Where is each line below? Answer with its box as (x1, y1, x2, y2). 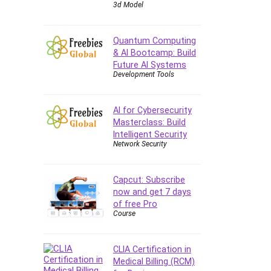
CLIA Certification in (113, 244, 191, 254)
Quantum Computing (113, 35, 196, 45)
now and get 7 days (113, 186, 191, 197)
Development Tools (113, 70, 174, 79)
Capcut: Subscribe (113, 174, 185, 184)
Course (113, 209, 135, 218)
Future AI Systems (113, 59, 186, 70)
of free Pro (113, 198, 157, 209)
